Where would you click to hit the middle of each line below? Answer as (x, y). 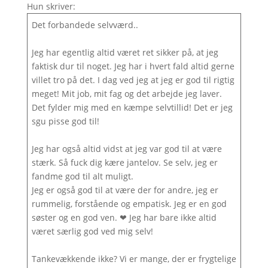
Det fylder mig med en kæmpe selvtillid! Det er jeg (132, 107)
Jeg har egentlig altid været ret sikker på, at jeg (125, 52)
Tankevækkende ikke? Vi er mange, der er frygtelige (134, 259)
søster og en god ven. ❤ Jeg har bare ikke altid (124, 217)
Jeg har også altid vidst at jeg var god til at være (127, 149)
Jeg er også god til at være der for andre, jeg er (125, 190)
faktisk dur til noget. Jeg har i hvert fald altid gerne (133, 66)
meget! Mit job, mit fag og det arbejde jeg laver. (127, 94)
